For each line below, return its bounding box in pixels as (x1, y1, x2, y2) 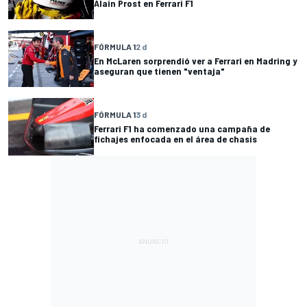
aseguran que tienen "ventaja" (94, 64, 225, 77)
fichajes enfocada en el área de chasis (94, 133, 257, 145)
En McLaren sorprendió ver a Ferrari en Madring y (94, 54, 297, 66)
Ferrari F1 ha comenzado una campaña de (94, 123, 270, 135)
